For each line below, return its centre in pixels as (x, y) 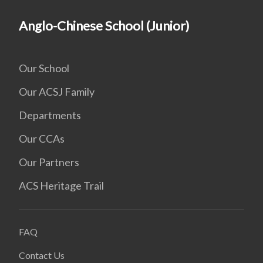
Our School (44, 68)
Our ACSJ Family (57, 92)
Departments (50, 115)
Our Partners (49, 162)
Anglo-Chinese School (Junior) (104, 26)
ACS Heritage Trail (61, 186)
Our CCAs (42, 139)
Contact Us (42, 255)
